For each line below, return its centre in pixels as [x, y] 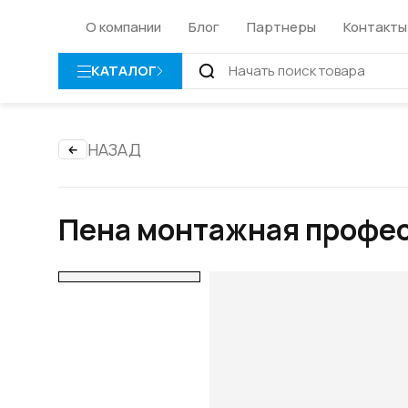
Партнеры [281, 26]
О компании [123, 26]
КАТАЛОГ [124, 71]
